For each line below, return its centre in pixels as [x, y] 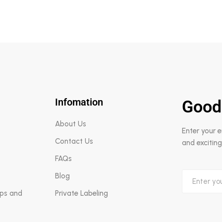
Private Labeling [82, 193]
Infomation [79, 102]
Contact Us [74, 141]
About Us [71, 124]
